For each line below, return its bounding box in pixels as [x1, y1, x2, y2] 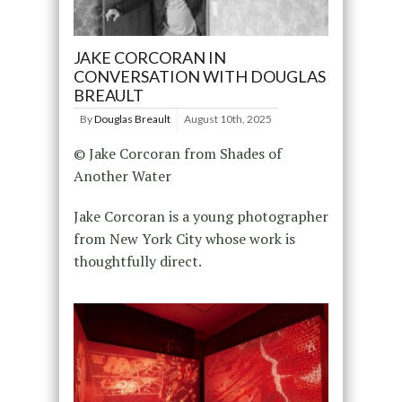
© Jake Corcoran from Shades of [73, 143, 282, 163]
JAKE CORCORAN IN [73, 47, 226, 67]
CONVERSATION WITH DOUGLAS [73, 66, 326, 86]
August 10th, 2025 [183, 111, 272, 126]
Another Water [73, 165, 171, 186]
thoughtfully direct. [73, 250, 202, 271]
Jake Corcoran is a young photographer [73, 205, 328, 226]
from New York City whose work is [73, 228, 295, 249]
